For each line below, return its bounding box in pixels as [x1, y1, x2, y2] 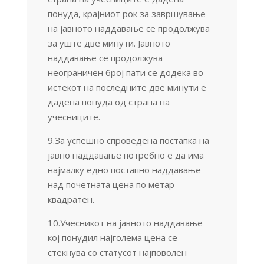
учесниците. [47, 110, 100, 123]
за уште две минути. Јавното [47, 37, 170, 49]
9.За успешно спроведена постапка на [47, 134, 209, 146]
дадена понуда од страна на [47, 95, 170, 108]
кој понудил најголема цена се [47, 231, 177, 243]
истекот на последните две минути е [47, 81, 206, 93]
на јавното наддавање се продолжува [47, 22, 210, 34]
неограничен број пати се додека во [47, 66, 203, 78]
